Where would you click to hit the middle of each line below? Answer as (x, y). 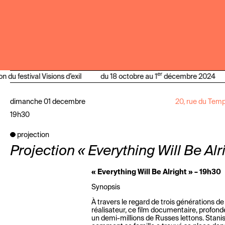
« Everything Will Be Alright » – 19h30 (156, 172)
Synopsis (105, 187)
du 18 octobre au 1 (127, 77)
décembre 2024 (187, 77)
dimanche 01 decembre (48, 102)
